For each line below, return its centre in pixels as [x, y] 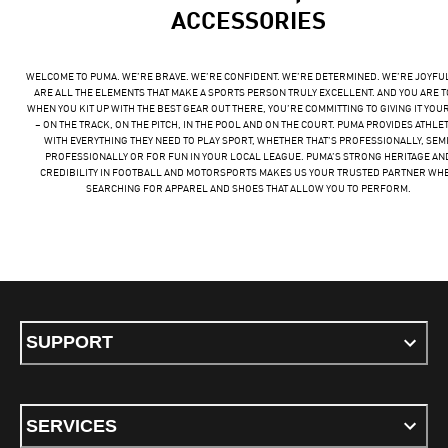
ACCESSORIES [248, 18]
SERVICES [71, 425]
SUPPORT [69, 342]
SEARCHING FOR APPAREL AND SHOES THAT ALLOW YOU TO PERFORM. [248, 187]
